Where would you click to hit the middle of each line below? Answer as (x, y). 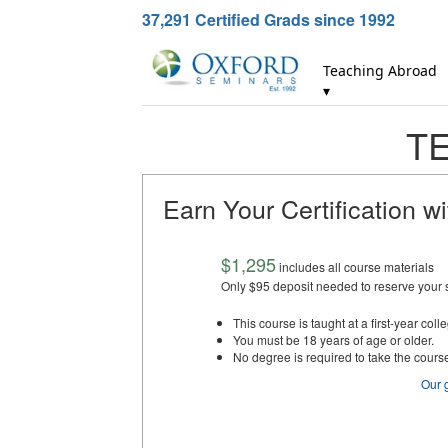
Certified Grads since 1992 (293, 19)
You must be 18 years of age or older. (333, 339)
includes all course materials (355, 266)
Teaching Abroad (380, 70)
